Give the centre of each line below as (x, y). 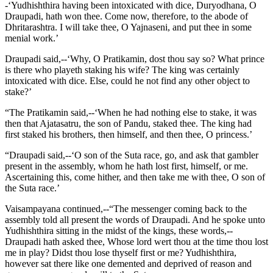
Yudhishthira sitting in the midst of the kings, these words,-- (119, 230)
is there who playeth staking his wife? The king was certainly (122, 69)
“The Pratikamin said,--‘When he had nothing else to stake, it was (131, 112)
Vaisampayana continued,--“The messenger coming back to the (126, 208)
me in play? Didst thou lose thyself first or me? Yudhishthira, (121, 252)
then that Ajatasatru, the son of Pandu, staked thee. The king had (128, 123)
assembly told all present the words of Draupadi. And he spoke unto (135, 219)
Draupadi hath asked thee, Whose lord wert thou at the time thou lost (136, 241)
